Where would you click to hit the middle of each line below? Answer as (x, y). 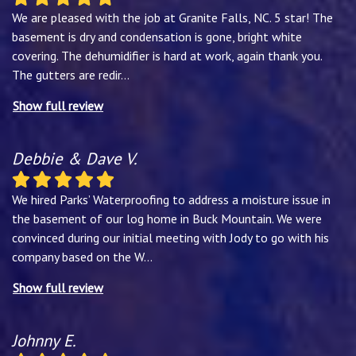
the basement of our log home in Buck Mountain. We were (167, 219)
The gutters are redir (66, 74)
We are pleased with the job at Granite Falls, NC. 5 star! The (172, 17)
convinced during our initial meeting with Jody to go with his (170, 238)
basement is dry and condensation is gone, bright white (157, 36)
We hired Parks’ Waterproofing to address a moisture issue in (171, 200)
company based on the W (78, 257)
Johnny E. (44, 341)
